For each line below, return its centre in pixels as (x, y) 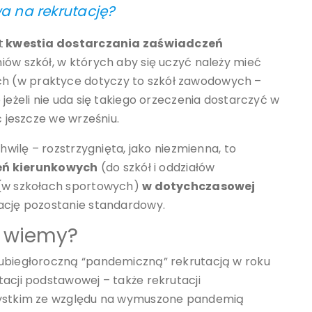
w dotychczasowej (199, 187)
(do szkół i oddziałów (156, 168)
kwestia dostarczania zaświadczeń (113, 44)
